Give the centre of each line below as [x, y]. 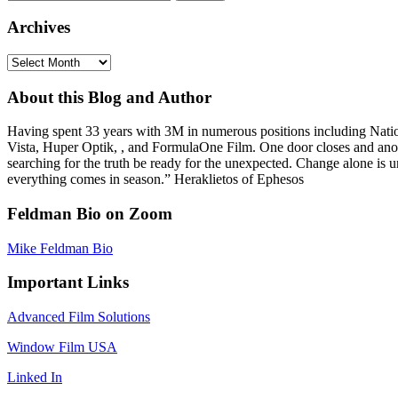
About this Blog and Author [109, 97]
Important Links [68, 283]
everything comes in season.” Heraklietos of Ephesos [155, 179]
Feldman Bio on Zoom [90, 213]
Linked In [35, 378]
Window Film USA [62, 347]
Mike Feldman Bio [60, 248]
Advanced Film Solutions [79, 317]
